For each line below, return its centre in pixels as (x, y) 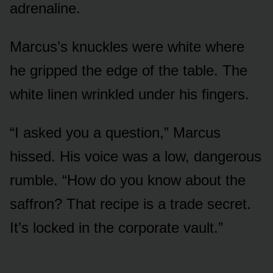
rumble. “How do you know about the (128, 180)
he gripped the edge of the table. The (129, 70)
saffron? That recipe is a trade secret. (130, 204)
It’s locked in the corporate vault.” (116, 227)
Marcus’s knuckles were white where (127, 46)
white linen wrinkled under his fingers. (129, 94)
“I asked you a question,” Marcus (115, 132)
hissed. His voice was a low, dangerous (136, 156)
